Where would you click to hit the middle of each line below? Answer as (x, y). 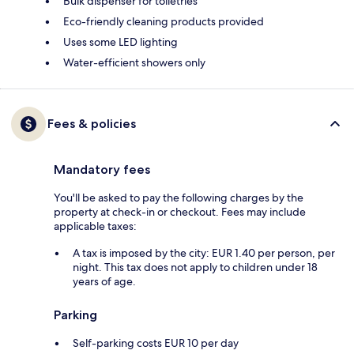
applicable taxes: (95, 226)
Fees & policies (92, 124)
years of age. (104, 282)
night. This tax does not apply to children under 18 (195, 267)
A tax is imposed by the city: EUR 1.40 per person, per (204, 253)
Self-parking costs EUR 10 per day (156, 343)
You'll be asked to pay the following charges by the (179, 198)
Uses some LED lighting (121, 42)
